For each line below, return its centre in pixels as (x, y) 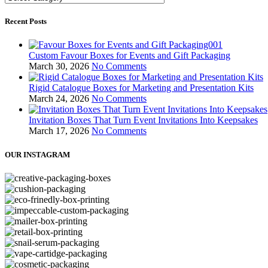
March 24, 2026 (59, 99)
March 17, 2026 (59, 131)
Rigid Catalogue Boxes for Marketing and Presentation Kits (141, 88)
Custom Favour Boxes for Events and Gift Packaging (130, 56)
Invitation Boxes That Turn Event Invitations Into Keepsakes (143, 120)
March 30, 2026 (59, 66)
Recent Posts (26, 22)
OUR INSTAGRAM (37, 154)
